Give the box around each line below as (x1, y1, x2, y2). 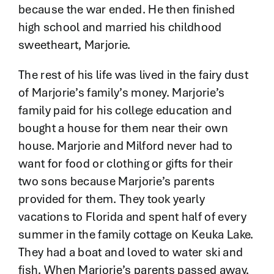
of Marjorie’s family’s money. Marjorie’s (18, 84, 225, 101)
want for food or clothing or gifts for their (18, 155, 233, 172)
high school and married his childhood (18, 19, 222, 35)
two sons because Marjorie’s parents (18, 173, 215, 190)
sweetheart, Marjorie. (18, 37, 131, 53)
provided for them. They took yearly (18, 191, 206, 207)
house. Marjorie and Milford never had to (18, 138, 233, 154)
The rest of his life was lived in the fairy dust (18, 67, 249, 83)
